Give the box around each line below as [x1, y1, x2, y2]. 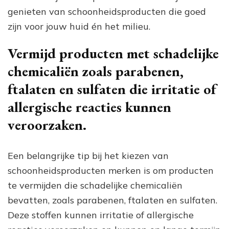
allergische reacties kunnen [8, 97, 171, 116]
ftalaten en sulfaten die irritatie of [8, 79, 216, 98]
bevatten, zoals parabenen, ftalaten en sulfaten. [8, 194, 217, 206]
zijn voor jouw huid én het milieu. [8, 20, 150, 32]
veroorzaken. [8, 115, 86, 134]
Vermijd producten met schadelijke [8, 43, 219, 62]
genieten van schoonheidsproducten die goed [8, 5, 206, 17]
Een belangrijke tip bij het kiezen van [8, 149, 169, 162]
